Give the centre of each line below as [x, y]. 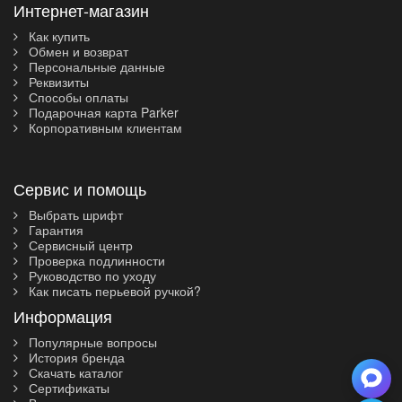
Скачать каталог [74, 372]
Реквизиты [57, 82]
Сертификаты [67, 388]
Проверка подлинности [95, 260]
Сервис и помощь [80, 188]
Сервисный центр [79, 245]
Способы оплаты [77, 97]
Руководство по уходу [91, 275]
